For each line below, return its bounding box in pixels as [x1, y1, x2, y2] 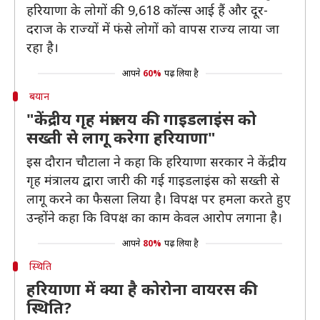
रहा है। [26, 39, 59, 56]
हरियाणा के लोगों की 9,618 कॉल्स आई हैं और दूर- [26, 1, 268, 19]
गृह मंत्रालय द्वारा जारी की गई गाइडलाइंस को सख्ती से [26, 171, 279, 189]
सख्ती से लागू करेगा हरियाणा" [26, 126, 216, 148]
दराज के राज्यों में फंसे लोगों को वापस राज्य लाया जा [26, 20, 279, 37]
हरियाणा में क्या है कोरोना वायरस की [26, 278, 257, 299]
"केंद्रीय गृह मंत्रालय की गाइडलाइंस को [26, 108, 256, 129]
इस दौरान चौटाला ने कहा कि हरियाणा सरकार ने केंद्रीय [26, 153, 286, 170]
